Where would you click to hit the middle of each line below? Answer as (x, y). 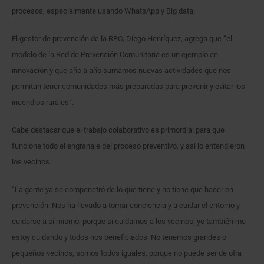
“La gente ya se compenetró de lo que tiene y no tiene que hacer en (123, 189)
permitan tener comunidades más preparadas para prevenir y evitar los (128, 86)
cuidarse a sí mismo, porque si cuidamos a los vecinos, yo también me (129, 221)
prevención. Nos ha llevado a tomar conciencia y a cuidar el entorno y (126, 205)
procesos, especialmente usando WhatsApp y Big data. (103, 11)
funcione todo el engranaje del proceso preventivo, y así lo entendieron (128, 146)
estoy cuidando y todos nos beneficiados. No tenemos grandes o (119, 237)
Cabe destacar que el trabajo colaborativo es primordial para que (118, 130)
